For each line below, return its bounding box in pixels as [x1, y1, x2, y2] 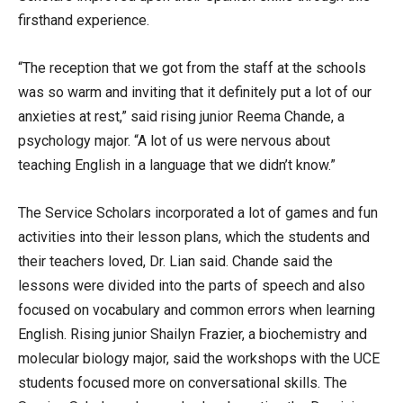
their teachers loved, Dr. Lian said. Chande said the [18, 252, 333, 270]
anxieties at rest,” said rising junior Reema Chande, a [18, 107, 345, 125]
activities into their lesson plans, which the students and [18, 228, 370, 246]
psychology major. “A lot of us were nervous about [18, 131, 330, 149]
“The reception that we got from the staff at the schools [18, 58, 366, 76]
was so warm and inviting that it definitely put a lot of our [18, 83, 372, 101]
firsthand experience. [18, 11, 149, 29]
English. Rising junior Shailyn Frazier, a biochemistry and [18, 325, 367, 343]
